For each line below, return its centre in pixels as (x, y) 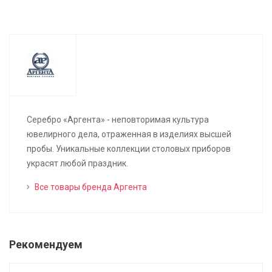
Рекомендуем (46, 244)
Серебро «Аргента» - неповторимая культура (118, 120)
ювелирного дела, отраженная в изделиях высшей (129, 134)
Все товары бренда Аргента (91, 187)
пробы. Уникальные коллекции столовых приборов (129, 149)
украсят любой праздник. (77, 163)
